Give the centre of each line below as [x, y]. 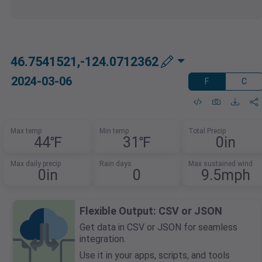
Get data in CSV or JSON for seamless [158, 227]
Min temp [114, 131]
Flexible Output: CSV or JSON [151, 211]
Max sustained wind [220, 164]
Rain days [116, 164]
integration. [103, 239]
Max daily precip [36, 164]
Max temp [26, 131]
